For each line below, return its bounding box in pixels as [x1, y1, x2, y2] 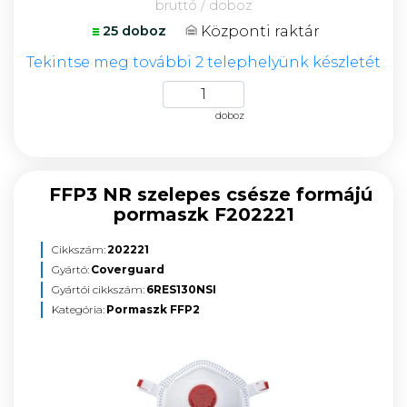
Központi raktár [201, 22, 320, 40]
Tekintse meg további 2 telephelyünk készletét [26, 54, 381, 71]
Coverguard [91, 263, 164, 276]
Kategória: [52, 303, 104, 316]
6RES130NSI [146, 283, 216, 296]
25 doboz [103, 23, 166, 39]
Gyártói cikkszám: [52, 283, 144, 296]
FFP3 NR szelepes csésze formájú [49, 184, 372, 205]
